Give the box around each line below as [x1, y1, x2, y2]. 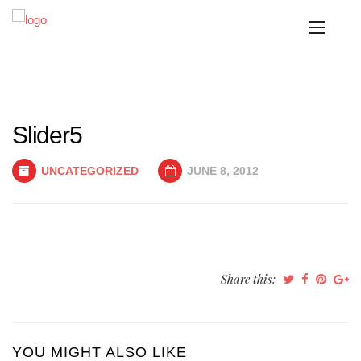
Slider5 [12, 122, 82, 148]
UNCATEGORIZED [41, 164, 139, 177]
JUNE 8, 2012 [184, 164, 259, 177]
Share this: [221, 271, 279, 287]
